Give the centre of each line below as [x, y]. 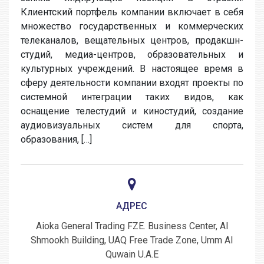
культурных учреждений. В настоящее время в [132, 69]
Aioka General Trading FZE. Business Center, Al [132, 226]
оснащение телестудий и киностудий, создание [132, 111]
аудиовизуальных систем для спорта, [132, 125]
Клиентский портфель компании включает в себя [132, 12]
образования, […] [56, 139]
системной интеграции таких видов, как [132, 97]
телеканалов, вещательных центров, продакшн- [132, 40]
